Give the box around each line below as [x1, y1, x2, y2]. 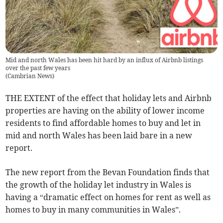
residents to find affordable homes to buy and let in [5, 118, 201, 128]
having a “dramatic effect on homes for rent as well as [5, 192, 211, 203]
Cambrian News [7, 72, 53, 80]
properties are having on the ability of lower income [5, 106, 205, 116]
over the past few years [5, 64, 71, 72]
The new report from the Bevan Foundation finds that [5, 167, 210, 178]
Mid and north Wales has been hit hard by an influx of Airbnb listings [5, 56, 204, 64]
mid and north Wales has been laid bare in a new [5, 130, 193, 141]
